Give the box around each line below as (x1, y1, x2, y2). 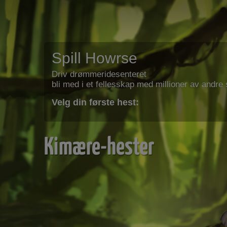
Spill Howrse (52, 50, 137, 66)
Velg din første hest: (52, 97, 139, 107)
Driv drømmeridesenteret (52, 69, 146, 79)
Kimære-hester (44, 130, 154, 160)
